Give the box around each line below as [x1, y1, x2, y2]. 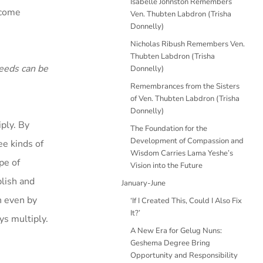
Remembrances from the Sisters [130, 81, 240, 92]
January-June [122, 178, 166, 188]
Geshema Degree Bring [130, 238, 210, 248]
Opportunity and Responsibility [130, 250, 238, 261]
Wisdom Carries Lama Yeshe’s [130, 148, 233, 159]
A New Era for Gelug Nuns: [130, 225, 222, 236]
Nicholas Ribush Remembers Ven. [130, 39, 245, 49]
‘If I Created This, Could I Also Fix [130, 195, 242, 206]
